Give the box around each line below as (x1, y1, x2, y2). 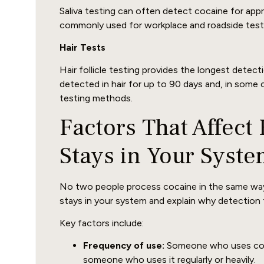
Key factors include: (60, 217, 144, 229)
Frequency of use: (83, 239, 164, 251)
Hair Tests (60, 41, 105, 53)
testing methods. (60, 92, 133, 104)
